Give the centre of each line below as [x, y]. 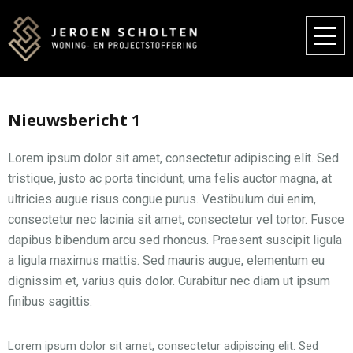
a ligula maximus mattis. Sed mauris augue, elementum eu [166, 261]
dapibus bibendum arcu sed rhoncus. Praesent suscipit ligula [175, 240]
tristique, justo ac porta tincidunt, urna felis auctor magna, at [170, 179]
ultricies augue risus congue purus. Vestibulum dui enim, [162, 199]
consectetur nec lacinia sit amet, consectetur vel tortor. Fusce [176, 220]
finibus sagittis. [50, 302]
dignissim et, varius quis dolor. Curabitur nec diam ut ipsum [169, 281]
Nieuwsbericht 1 [74, 121]
